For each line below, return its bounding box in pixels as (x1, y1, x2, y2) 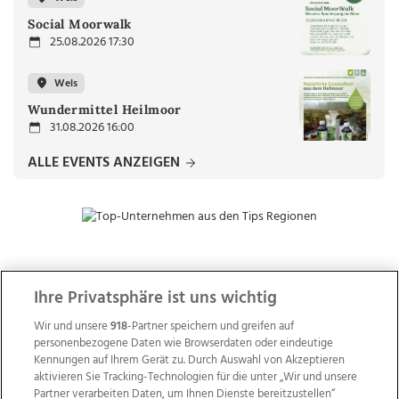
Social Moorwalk (28, 16, 132, 33)
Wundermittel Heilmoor (28, 102, 182, 118)
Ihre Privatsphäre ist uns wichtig (34, 285, 278, 312)
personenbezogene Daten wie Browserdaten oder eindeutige (34, 334, 334, 353)
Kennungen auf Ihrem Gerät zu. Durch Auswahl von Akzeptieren (34, 351, 346, 370)
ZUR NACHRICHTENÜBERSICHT (102, 283, 297, 307)
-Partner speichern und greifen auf (127, 317, 295, 336)
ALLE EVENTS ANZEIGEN (28, 151, 184, 175)
